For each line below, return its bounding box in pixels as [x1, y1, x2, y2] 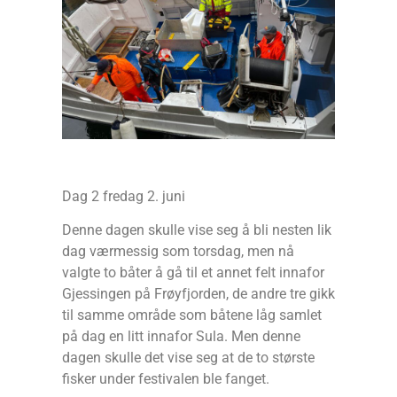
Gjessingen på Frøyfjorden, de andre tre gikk [62, 285, 335, 303]
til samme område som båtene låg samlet [62, 307, 322, 324]
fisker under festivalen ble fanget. [62, 370, 269, 388]
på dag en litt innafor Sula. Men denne [62, 328, 300, 346]
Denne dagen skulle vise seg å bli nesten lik [62, 222, 331, 239]
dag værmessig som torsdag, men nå [62, 243, 294, 261]
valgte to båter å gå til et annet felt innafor [62, 264, 324, 282]
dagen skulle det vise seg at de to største [62, 349, 315, 367]
